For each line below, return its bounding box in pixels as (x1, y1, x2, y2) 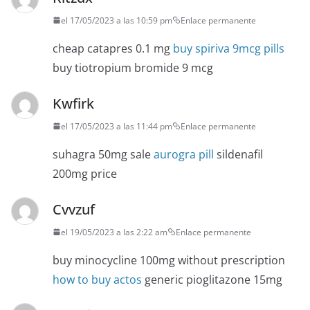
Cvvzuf (53, 199, 95, 219)
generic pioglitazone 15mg (142, 271, 282, 287)
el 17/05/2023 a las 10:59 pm (61, 14, 172, 26)
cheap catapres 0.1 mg (53, 40, 173, 56)
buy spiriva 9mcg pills (173, 40, 284, 56)
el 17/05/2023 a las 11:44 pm (61, 120, 172, 132)
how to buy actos (53, 271, 142, 287)
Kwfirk (53, 93, 94, 113)
